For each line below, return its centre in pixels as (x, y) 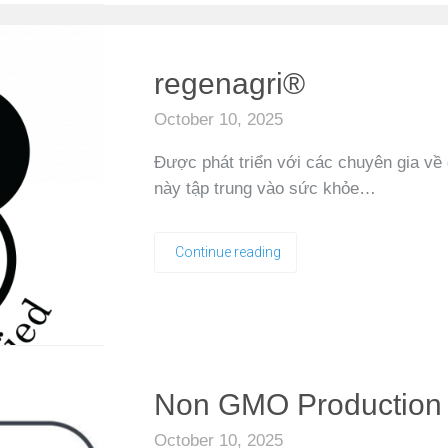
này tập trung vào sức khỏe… (265, 188)
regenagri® (229, 83)
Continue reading (228, 252)
